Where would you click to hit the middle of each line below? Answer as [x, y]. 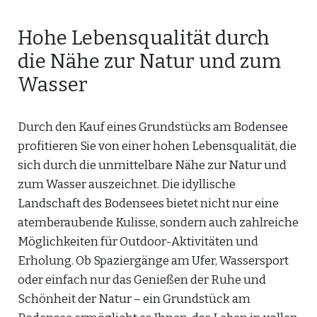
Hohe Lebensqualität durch [144, 38]
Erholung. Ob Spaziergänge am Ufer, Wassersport [153, 261]
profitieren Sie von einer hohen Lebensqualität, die [157, 146]
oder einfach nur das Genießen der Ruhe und [142, 280]
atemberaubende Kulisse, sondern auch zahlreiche [158, 223]
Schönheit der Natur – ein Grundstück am [134, 299]
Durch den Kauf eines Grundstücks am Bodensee [153, 127]
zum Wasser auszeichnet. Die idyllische [127, 184]
